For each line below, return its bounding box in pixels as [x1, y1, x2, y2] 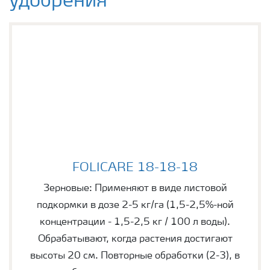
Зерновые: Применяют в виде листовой [43, 183, 227, 193]
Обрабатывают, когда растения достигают [37, 234, 233, 244]
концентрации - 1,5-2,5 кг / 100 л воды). [40, 217, 230, 227]
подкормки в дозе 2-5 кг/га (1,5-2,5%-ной [36, 200, 234, 210]
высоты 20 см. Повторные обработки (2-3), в [30, 251, 240, 261]
